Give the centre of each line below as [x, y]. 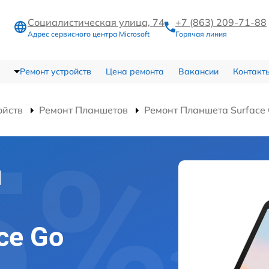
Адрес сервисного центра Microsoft [89, 34]
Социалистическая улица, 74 [96, 23]
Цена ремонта [134, 71]
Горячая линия [201, 34]
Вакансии [198, 71]
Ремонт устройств [55, 71]
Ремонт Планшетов [83, 110]
